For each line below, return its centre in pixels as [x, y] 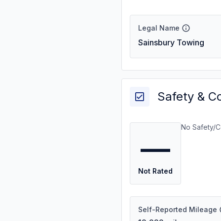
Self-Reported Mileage [178, 209]
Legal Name [159, 28]
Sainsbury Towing [171, 42]
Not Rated [155, 171]
